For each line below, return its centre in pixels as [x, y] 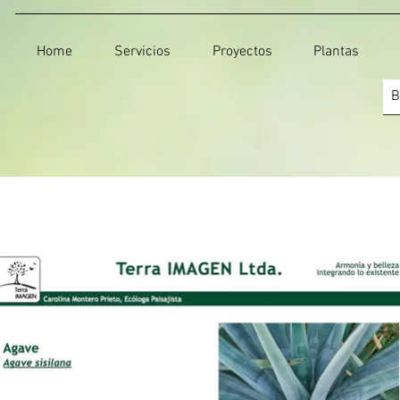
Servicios [142, 52]
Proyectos [242, 52]
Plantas [336, 52]
